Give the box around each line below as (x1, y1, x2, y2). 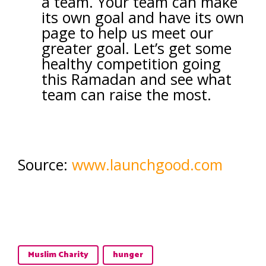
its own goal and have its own (42, 7, 244, 27)
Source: (18, 154, 72, 175)
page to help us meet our (42, 23, 213, 43)
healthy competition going (42, 53, 221, 74)
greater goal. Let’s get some (42, 38, 232, 58)
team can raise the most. (42, 84, 211, 104)
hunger (113, 248, 143, 262)
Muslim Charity (28, 248, 88, 262)
